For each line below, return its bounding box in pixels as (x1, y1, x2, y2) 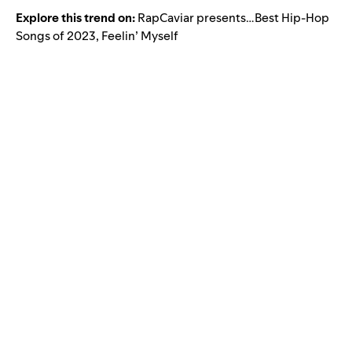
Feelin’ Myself (101, 27, 178, 44)
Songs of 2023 (16, 27, 96, 44)
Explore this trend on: (16, 9, 135, 26)
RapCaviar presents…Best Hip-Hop (137, 9, 329, 26)
